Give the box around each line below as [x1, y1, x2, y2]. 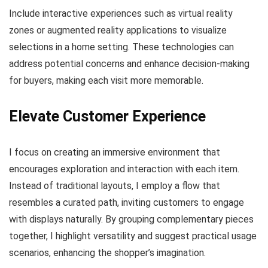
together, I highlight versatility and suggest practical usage [9, 230, 257, 242]
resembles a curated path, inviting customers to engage [9, 196, 244, 208]
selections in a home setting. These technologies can [9, 41, 234, 53]
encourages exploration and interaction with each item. [9, 163, 239, 175]
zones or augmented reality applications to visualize [9, 24, 227, 36]
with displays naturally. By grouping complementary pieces [9, 213, 254, 225]
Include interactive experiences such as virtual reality [9, 7, 233, 19]
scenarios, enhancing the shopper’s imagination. [9, 246, 206, 258]
